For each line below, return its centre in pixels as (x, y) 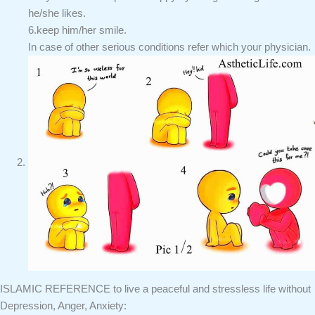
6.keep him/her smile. (77, 30)
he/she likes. (57, 13)
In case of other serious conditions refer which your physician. (169, 47)
